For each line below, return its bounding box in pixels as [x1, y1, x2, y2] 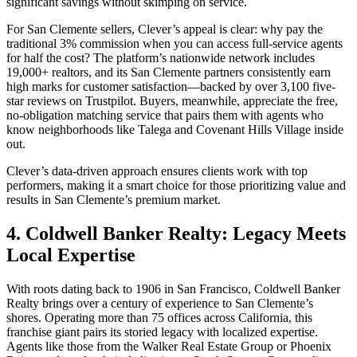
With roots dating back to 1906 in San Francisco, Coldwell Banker [6, 282, 340, 296]
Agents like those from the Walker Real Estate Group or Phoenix [6, 339, 331, 354]
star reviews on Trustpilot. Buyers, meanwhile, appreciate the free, [6, 94, 338, 108]
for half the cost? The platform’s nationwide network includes [6, 51, 315, 65]
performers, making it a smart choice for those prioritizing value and [6, 178, 346, 193]
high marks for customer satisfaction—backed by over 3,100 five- [6, 80, 335, 94]
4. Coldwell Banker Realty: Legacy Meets [6, 223, 346, 245]
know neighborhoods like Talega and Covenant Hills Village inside [6, 123, 343, 137]
